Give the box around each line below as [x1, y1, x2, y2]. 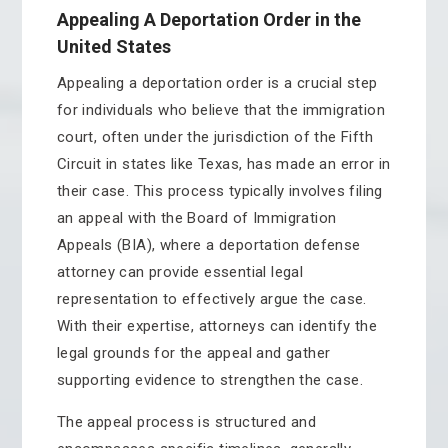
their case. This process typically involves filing [56, 182, 383, 200]
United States [56, 36, 171, 57]
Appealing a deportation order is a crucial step [56, 74, 378, 92]
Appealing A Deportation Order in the [56, 9, 361, 30]
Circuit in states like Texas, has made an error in [56, 155, 391, 173]
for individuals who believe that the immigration [56, 101, 385, 119]
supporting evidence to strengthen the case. [56, 371, 363, 389]
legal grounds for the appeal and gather [56, 344, 331, 362]
